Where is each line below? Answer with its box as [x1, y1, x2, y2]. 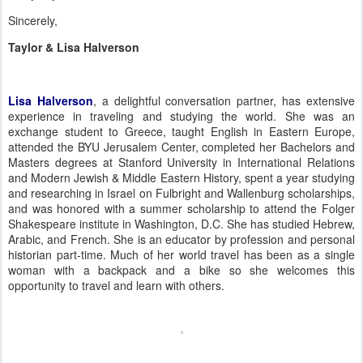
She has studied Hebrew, [227, 216, 355, 232]
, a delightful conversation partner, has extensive [92, 92, 356, 109]
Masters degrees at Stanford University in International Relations [8, 154, 355, 170]
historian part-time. [8, 246, 106, 263]
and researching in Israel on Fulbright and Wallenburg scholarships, [8, 185, 355, 201]
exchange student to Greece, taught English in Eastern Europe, [8, 123, 355, 139]
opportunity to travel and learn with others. [8, 277, 224, 293]
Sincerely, [8, 12, 58, 28]
